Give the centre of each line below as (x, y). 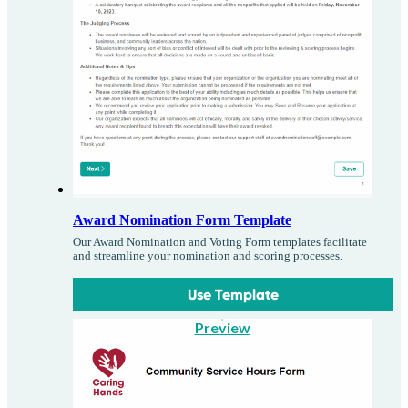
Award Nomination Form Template (182, 220)
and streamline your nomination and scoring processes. (208, 256)
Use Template (234, 295)
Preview (222, 328)
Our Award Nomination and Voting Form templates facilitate (220, 243)
